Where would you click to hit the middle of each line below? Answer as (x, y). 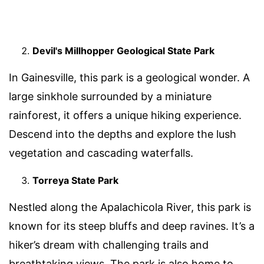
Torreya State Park (75, 181)
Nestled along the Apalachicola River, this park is (130, 207)
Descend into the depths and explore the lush (123, 134)
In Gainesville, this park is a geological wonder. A (129, 78)
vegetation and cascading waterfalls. (101, 153)
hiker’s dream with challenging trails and (109, 245)
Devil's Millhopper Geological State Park (123, 51)
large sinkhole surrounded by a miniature (110, 97)
